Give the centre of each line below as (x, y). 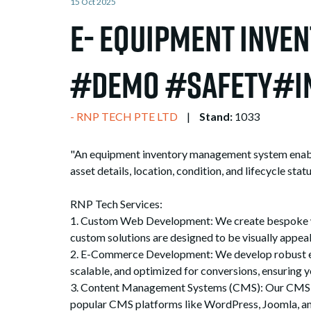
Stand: (216, 116)
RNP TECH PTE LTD (127, 116)
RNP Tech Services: (116, 203)
